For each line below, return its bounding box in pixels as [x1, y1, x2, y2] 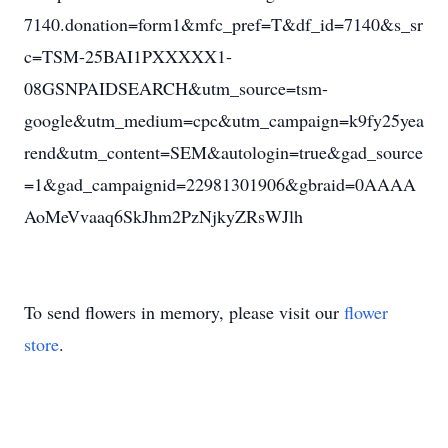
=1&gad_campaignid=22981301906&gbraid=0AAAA [24, 172, 416, 196]
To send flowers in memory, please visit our [24, 300, 344, 324]
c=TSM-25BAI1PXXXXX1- [24, 44, 232, 68]
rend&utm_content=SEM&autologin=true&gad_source [24, 140, 423, 164]
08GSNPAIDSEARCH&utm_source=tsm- [24, 76, 328, 100]
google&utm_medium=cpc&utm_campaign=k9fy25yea [24, 108, 424, 132]
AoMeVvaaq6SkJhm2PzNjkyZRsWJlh [24, 204, 303, 228]
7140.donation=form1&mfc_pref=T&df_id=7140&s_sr [24, 12, 423, 36]
